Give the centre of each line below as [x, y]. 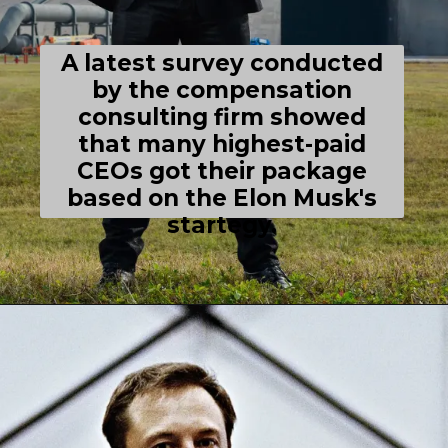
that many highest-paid [222, 143]
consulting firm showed [222, 116]
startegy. [222, 224]
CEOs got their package [222, 170]
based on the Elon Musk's [222, 197]
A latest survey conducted [222, 62]
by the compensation [222, 89]
